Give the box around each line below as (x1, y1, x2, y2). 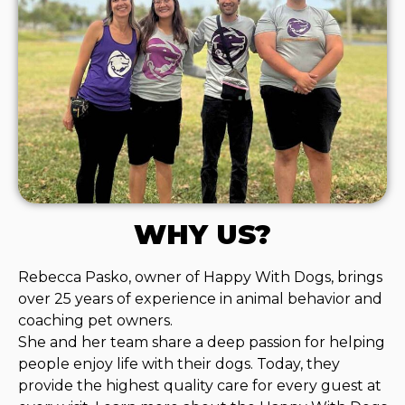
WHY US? (134, 218, 271, 252)
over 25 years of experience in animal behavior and (18, 290, 382, 308)
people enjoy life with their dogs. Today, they (18, 355, 340, 373)
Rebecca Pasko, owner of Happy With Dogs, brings (18, 268, 382, 287)
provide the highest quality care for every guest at (18, 377, 381, 395)
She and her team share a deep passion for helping (18, 334, 385, 352)
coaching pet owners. (18, 312, 173, 330)
